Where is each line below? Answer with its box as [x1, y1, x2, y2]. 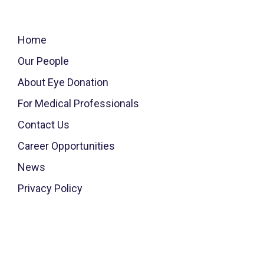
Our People [17, 55, 69, 67]
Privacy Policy [17, 182, 82, 194]
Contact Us [17, 118, 70, 131]
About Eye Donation [17, 76, 108, 88]
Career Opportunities [17, 140, 115, 152]
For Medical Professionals [17, 97, 139, 110]
